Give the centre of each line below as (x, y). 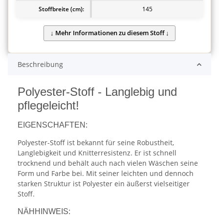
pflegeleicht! (48, 106)
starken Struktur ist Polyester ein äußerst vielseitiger (104, 184)
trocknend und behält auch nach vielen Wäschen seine (108, 163)
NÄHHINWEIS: (44, 212)
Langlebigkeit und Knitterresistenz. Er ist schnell (97, 153)
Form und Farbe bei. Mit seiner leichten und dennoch (106, 174)
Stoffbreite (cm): (61, 9)
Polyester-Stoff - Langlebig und (97, 92)
